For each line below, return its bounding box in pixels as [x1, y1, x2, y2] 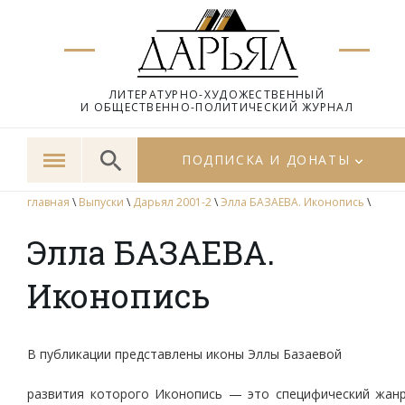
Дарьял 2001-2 [133, 194, 212, 210]
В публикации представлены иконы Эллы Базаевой [27, 345, 342, 363]
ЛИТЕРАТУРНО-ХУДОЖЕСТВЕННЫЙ [109, 87, 325, 102]
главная [27, 194, 70, 210]
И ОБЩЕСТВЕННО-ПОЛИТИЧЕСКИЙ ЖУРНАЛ [80, 99, 353, 115]
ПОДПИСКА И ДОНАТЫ [182, 151, 351, 168]
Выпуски [79, 194, 124, 210]
